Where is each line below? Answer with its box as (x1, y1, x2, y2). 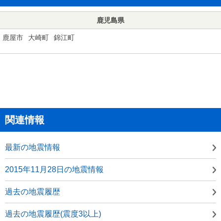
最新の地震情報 (5, 143, 60, 151)
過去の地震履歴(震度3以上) (5, 209, 101, 218)
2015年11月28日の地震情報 (5, 165, 104, 174)
